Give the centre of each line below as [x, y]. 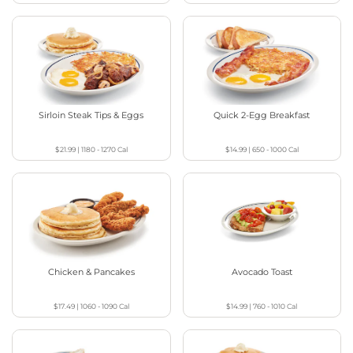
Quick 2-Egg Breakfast [262, 115]
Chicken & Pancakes [91, 272]
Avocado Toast [262, 272]
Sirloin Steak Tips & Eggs [91, 115]
